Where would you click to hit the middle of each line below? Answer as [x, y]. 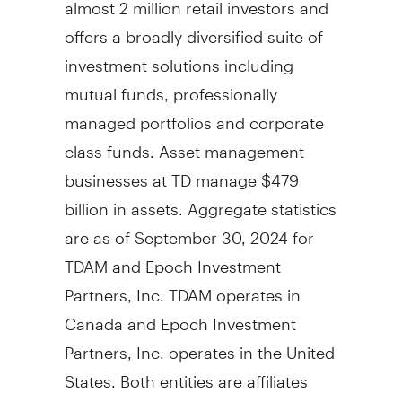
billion [86, 201]
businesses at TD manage [162, 172]
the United [296, 345]
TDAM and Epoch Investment [172, 258]
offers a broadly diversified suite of [193, 29]
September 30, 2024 [211, 230]
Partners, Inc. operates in [161, 345]
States [87, 373]
